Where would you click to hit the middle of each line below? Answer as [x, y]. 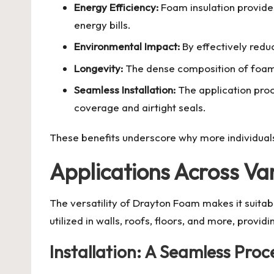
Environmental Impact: [127, 46]
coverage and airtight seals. [140, 108]
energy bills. [102, 25]
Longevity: [98, 68]
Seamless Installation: [125, 90]
